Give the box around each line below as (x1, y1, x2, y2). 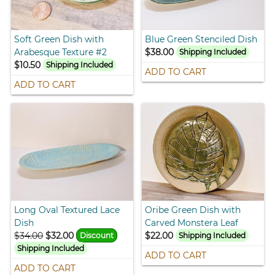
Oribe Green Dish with (145, 204, 241, 215)
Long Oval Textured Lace (14, 204, 120, 215)
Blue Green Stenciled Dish (145, 33, 257, 45)
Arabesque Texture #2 (14, 46, 107, 58)
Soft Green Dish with (14, 33, 104, 45)
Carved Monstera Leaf (145, 217, 238, 228)
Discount (80, 230, 114, 240)
